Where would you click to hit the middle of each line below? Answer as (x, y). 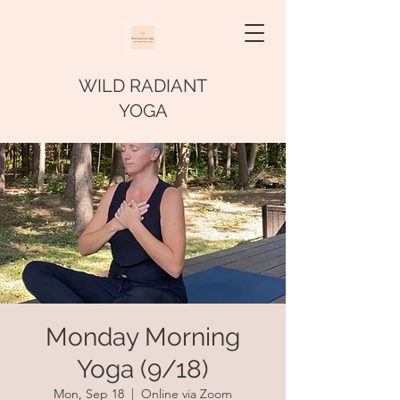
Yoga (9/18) (143, 369)
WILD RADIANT (143, 86)
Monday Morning (143, 337)
